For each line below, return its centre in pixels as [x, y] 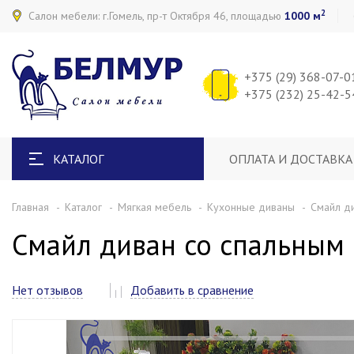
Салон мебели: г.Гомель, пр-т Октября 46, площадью [156, 16]
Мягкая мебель [154, 207]
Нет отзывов [47, 290]
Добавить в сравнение [192, 290]
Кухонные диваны [251, 207]
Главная [30, 207]
